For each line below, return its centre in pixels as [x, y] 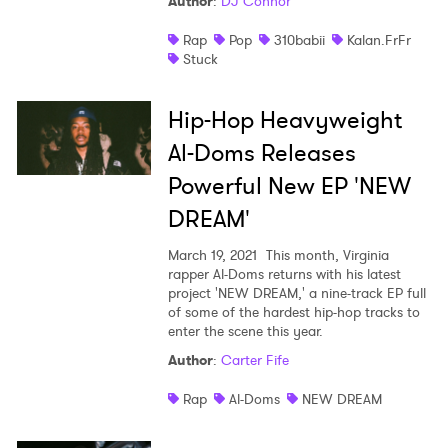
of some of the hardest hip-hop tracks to [293, 311]
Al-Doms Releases [261, 152]
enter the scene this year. [245, 330]
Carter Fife [254, 359]
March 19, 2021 [212, 254]
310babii [299, 39]
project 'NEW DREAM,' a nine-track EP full [296, 292]
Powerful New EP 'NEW [289, 185]
